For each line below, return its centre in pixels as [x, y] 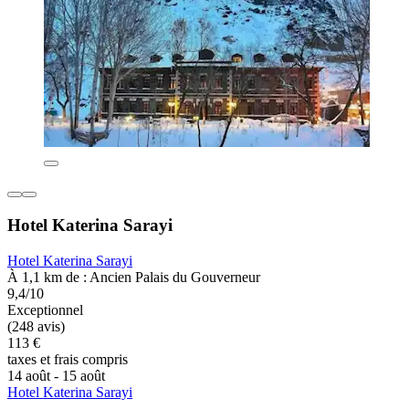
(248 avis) [36, 326]
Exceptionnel [45, 309]
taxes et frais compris [68, 359]
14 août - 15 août [56, 375]
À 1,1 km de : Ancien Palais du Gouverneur [134, 277]
